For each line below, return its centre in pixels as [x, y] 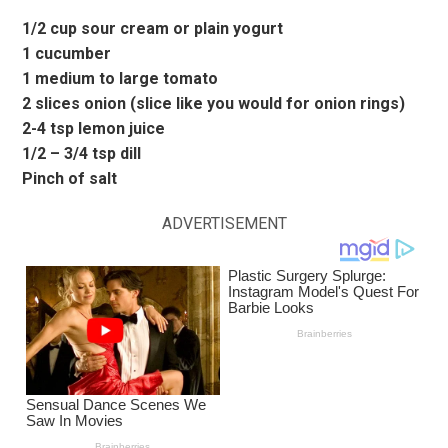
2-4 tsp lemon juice [94, 128]
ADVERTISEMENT [224, 223]
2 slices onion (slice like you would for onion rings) [214, 103]
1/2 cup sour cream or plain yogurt [153, 28]
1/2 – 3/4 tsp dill [82, 153]
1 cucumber [67, 53]
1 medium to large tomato [120, 78]
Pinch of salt [70, 178]
